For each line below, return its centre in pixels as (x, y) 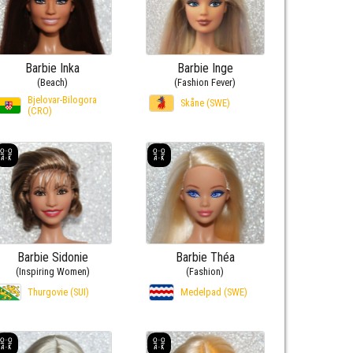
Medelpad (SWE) (214, 292)
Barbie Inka (53, 69)
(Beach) (53, 83)
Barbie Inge (205, 69)
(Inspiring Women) (52, 271)
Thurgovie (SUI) (58, 292)
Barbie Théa (205, 257)
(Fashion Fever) (205, 83)
